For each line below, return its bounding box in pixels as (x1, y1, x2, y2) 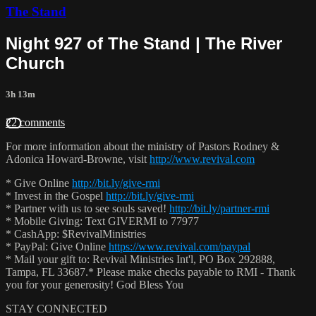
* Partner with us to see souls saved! (6, 202, 169, 214)
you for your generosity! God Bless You (6, 278, 183, 291)
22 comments (6, 116, 65, 128)
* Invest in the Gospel (6, 189, 106, 202)
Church (6, 54, 65, 73)
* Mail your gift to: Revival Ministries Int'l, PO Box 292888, (6, 253, 275, 265)
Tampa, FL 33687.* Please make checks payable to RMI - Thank (6, 265, 296, 278)
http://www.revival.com (150, 152, 255, 165)
